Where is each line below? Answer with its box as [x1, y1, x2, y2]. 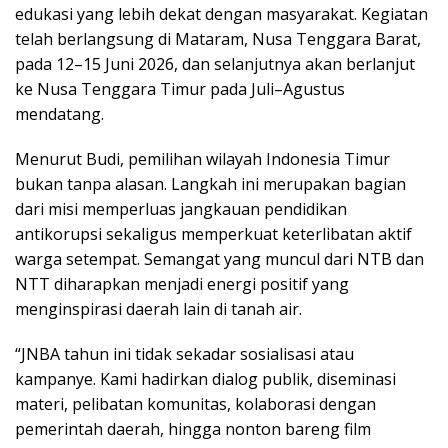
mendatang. [15, 103, 104, 126]
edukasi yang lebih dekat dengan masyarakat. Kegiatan [15, 3, 428, 26]
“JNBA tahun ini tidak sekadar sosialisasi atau [15, 343, 354, 366]
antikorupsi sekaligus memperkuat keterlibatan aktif [15, 223, 412, 246]
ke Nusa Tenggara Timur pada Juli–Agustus [15, 78, 345, 101]
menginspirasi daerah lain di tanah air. [15, 298, 302, 321]
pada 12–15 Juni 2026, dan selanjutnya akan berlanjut [15, 53, 415, 76]
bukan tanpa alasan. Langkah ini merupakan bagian [15, 173, 406, 196]
